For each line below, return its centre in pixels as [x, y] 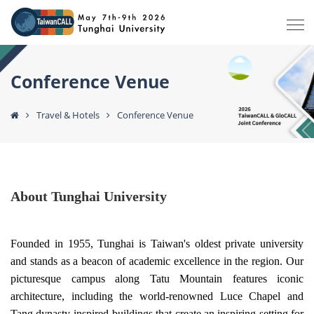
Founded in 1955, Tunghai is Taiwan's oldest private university [157, 243]
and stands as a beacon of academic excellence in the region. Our [157, 261]
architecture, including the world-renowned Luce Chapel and [157, 296]
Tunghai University [109, 196]
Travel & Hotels [68, 115]
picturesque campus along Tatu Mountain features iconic [157, 278]
